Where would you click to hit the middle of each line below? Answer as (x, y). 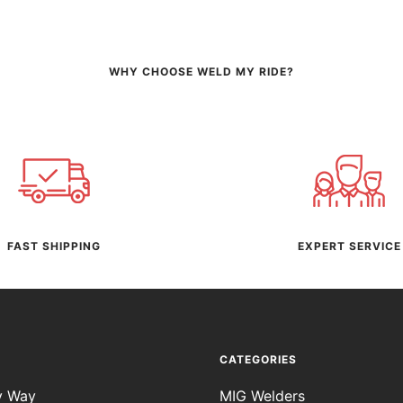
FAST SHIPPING (54, 246)
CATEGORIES (258, 359)
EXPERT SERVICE (349, 246)
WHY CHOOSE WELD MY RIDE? (201, 71)
